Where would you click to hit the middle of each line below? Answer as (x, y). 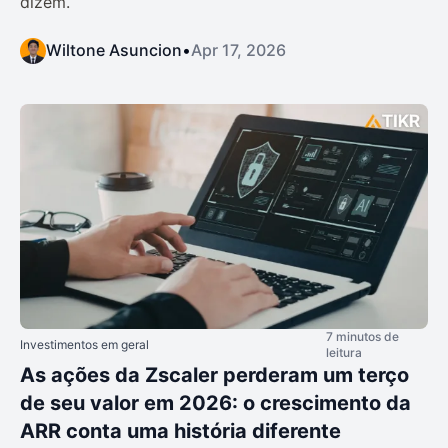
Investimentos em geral (84, 344)
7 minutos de (362, 336)
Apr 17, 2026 (238, 50)
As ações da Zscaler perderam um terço (214, 374)
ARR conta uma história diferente (180, 430)
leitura (344, 352)
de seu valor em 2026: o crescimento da (215, 402)
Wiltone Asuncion (114, 50)
